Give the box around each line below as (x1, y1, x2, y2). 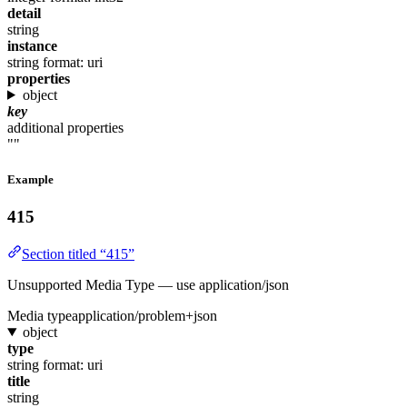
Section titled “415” (22, 245, 134, 262)
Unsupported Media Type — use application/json (7, 276, 289, 293)
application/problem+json (72, 307, 217, 323)
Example (7, 173, 54, 187)
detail (7, 5, 41, 21)
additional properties (7, 119, 124, 135)
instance (7, 37, 57, 54)
